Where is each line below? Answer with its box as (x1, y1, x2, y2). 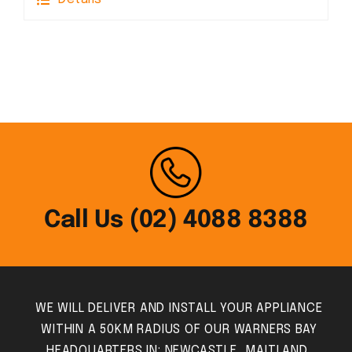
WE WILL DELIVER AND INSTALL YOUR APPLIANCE (35, 302, 323, 316)
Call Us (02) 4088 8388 (44, 208, 308, 233)
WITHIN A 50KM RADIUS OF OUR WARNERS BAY (41, 323, 317, 337)
